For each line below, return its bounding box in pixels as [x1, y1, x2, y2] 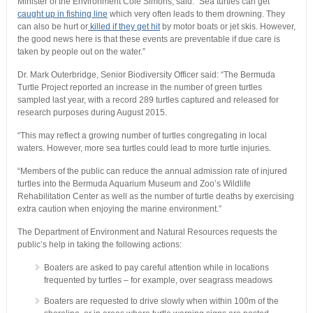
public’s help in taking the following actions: [17, 240, 182, 250]
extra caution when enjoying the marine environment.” [17, 204, 221, 214]
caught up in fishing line [17, 9, 108, 20]
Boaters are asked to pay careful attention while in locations [43, 263, 269, 273]
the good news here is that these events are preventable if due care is [17, 34, 280, 45]
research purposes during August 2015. [17, 108, 167, 118]
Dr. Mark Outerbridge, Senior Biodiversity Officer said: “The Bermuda [17, 70, 275, 80]
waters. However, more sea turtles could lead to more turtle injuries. [17, 143, 271, 154]
